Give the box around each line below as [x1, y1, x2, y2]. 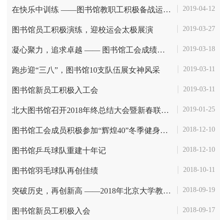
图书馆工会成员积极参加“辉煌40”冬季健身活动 [160, 126, 168, 135]
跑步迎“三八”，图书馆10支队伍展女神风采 [12, 66, 160, 74]
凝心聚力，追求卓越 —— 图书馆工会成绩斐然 [157, 46, 165, 54]
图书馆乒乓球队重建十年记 [12, 146, 106, 155]
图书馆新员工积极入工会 [12, 86, 98, 94]
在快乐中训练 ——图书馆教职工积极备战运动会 [163, 5, 171, 14]
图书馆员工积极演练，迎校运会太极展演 [12, 26, 153, 34]
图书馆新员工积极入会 [12, 207, 90, 215]
